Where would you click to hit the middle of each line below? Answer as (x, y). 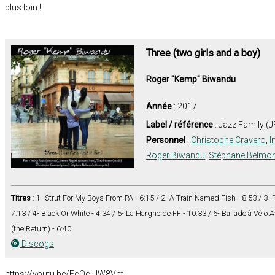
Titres (21, 198)
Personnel (166, 140)
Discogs (37, 243)
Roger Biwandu (176, 155)
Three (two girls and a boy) (203, 53)
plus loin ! (23, 7)
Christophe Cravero (228, 140)
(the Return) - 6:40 (41, 228)
